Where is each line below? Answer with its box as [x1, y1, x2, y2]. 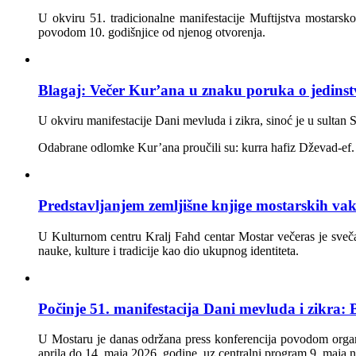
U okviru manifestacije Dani [38, 114, 183, 128]
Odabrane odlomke [38, 141, 137, 155]
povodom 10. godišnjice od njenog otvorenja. [38, 25, 265, 40]
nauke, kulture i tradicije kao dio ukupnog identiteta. [38, 243, 299, 257]
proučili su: [180, 141, 242, 155]
